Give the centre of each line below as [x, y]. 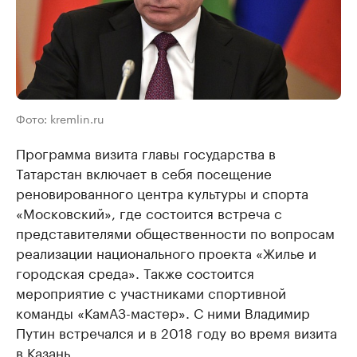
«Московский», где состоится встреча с [149, 212]
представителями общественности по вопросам [175, 231]
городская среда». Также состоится [135, 271]
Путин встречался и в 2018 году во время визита [177, 331]
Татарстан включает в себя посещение [144, 172]
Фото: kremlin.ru [60, 118]
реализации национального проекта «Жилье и [166, 251]
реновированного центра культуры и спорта [162, 192]
